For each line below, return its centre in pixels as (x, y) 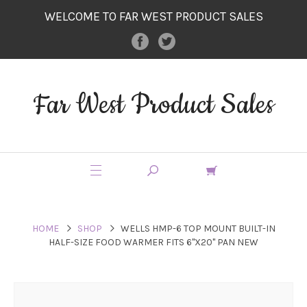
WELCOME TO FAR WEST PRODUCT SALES (153, 16)
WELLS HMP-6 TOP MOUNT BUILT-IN (198, 228)
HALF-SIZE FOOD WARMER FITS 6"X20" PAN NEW (153, 242)
